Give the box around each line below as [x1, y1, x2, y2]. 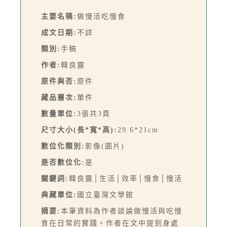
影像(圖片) [85, 142, 125, 150]
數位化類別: [41, 142, 85, 150]
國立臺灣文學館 [77, 191, 134, 199]
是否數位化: [41, 158, 85, 166]
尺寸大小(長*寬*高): [41, 126, 118, 134]
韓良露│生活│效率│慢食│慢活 [69, 174, 182, 182]
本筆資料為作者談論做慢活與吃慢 [61, 207, 182, 215]
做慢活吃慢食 [77, 12, 126, 20]
